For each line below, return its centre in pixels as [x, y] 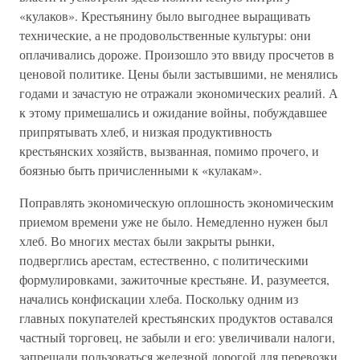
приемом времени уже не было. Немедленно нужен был [174, 221]
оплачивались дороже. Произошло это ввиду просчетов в [177, 54]
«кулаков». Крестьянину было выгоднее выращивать [165, 16]
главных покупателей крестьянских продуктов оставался [176, 318]
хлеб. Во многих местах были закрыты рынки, [147, 241]
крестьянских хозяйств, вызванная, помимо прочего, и [169, 151]
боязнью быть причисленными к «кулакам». [141, 170]
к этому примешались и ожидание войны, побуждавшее [173, 112]
